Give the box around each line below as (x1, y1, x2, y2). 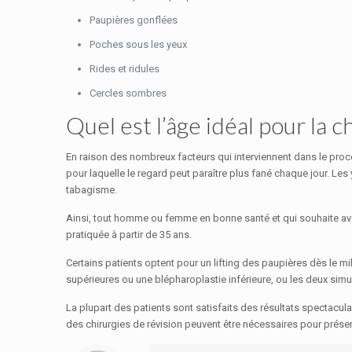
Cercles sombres (90, 87, 167, 99)
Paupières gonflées (90, 14, 178, 26)
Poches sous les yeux (90, 38, 187, 50)
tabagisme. (66, 184, 117, 196)
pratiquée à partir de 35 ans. (66, 229, 192, 240)
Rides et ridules (90, 63, 159, 75)
